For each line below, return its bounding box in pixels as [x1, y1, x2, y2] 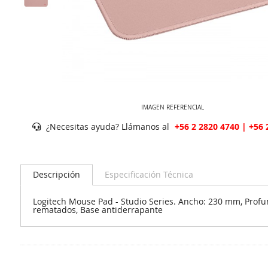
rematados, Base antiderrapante [32, 204, 163, 215]
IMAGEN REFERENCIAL [141, 103, 205, 111]
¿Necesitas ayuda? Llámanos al [43, 120, 172, 132]
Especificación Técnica [104, 169, 193, 180]
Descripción [32, 169, 80, 180]
